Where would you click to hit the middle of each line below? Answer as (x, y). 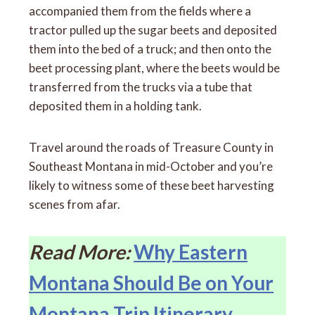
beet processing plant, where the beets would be (155, 67)
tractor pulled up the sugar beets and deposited (153, 30)
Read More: (80, 251)
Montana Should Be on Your (152, 282)
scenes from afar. (75, 204)
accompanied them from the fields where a (140, 11)
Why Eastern (191, 251)
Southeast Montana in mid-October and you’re (151, 166)
